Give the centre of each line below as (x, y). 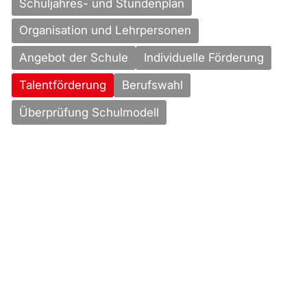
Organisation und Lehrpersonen (106, 30)
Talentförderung (63, 85)
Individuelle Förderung (204, 58)
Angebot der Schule (74, 58)
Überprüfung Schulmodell (89, 112)
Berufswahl (152, 85)
